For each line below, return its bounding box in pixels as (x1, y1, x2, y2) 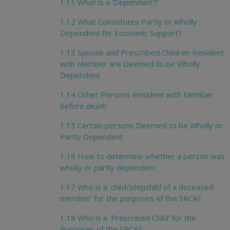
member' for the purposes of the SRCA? (60, 193, 201, 204)
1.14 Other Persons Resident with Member (60, 89, 214, 100)
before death (60, 101, 107, 111)
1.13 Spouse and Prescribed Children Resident (60, 47, 224, 58)
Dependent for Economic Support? (60, 28, 182, 39)
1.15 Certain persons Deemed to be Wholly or (60, 120, 223, 131)
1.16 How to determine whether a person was (60, 151, 225, 162)
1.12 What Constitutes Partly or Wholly (60, 16, 197, 27)
